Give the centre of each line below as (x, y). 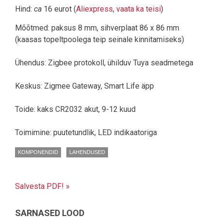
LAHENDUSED (87, 152)
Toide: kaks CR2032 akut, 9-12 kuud (75, 109)
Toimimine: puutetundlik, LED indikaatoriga (86, 133)
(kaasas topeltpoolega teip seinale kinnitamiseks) (100, 40)
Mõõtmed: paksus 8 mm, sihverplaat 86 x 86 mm (97, 28)
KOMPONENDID (38, 152)
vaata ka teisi (139, 9)
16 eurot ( (59, 9)
